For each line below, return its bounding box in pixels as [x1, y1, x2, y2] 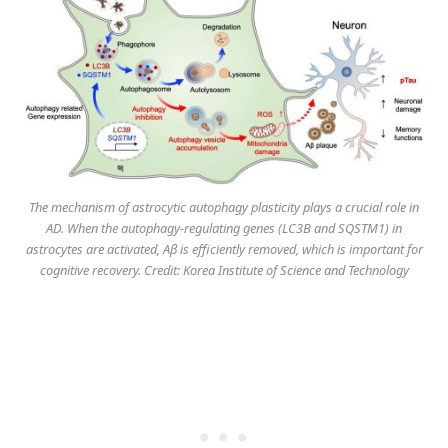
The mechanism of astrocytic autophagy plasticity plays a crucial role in [29, 197, 419, 216]
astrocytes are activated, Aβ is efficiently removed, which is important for [25, 239, 423, 258]
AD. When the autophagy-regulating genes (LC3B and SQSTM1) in [46, 218, 402, 237]
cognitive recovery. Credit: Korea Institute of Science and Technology [39, 260, 409, 279]
